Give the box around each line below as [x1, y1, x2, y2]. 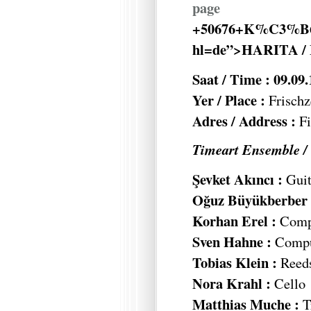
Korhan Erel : [192, 210, 276, 232]
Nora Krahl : [192, 273, 271, 294]
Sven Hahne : [192, 231, 271, 253]
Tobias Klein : [192, 252, 277, 274]
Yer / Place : [192, 89, 269, 110]
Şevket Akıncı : [192, 169, 283, 190]
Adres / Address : [192, 110, 296, 131]
